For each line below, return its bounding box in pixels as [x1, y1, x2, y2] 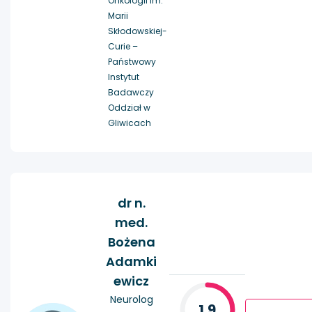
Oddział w [108, 102, 150, 114]
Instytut [108, 71, 139, 84]
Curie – [108, 40, 138, 53]
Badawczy [108, 86, 154, 99]
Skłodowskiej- [108, 25, 167, 38]
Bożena [107, 233, 155, 251]
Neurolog [109, 292, 153, 307]
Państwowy [108, 56, 156, 68]
